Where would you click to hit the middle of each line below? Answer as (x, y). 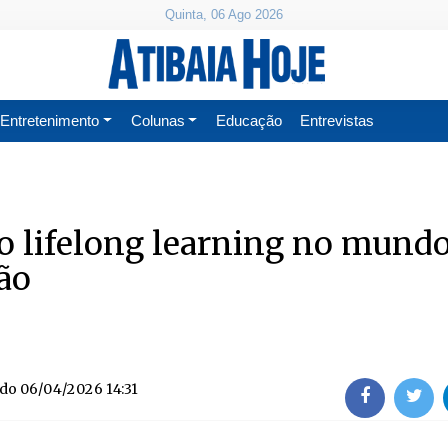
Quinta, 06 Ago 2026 (224, 14)
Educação (249, 120)
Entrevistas (337, 120)
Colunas (157, 120)
